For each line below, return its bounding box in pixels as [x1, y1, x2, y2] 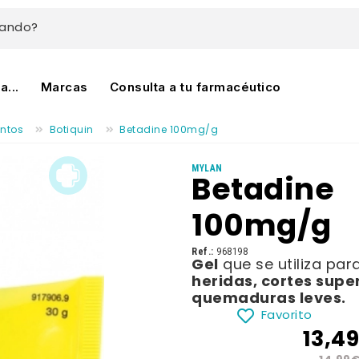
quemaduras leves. [192, 287, 346, 312]
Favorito [260, 305, 313, 326]
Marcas [40, 79, 88, 95]
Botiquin [49, 123, 94, 139]
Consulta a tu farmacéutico [109, 79, 281, 95]
